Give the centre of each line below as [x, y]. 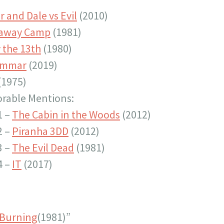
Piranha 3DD [40, 131]
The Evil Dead [43, 147]
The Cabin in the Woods [66, 114]
